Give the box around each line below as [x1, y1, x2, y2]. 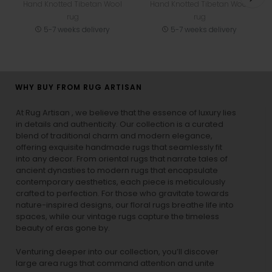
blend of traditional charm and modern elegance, [16, 131, 212, 141]
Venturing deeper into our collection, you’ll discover [16, 246, 219, 257]
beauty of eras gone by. [16, 223, 110, 234]
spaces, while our [16, 211, 87, 222]
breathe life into [170, 200, 234, 211]
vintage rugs [87, 211, 136, 222]
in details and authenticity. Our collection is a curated [16, 119, 223, 130]
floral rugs [131, 200, 170, 211]
